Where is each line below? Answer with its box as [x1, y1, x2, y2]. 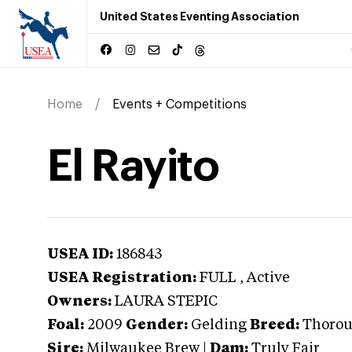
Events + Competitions [112, 98, 247, 111]
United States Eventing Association [100, 11, 299, 22]
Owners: [47, 295, 112, 309]
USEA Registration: [47, 271, 196, 285]
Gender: [126, 318, 188, 332]
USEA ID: [47, 247, 113, 262]
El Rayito [47, 145, 219, 189]
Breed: [250, 318, 299, 332]
